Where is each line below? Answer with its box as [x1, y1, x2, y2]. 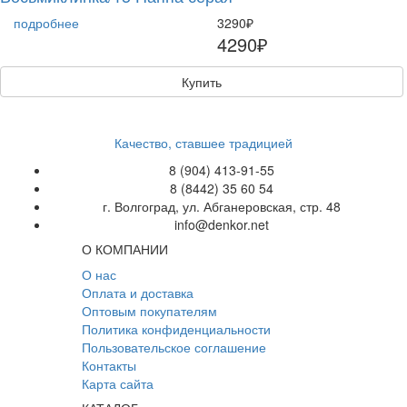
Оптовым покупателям [81, 301, 217, 320]
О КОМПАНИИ [81, 239, 168, 258]
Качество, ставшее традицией [114, 133, 293, 152]
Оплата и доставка [81, 283, 194, 302]
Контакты [81, 355, 136, 374]
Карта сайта [81, 373, 154, 392]
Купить [182, 72, 222, 91]
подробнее [14, 13, 79, 32]
